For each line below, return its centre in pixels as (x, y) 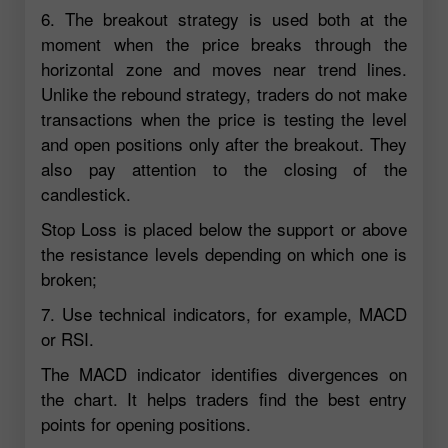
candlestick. (86, 193)
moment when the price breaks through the (224, 43)
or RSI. (67, 338)
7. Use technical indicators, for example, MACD (224, 313)
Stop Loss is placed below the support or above (224, 228)
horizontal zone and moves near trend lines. (224, 68)
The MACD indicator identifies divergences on (224, 373)
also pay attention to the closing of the (224, 168)
